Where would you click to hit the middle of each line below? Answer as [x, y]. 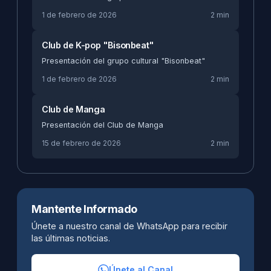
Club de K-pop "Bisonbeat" [98, 45]
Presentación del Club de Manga [103, 125]
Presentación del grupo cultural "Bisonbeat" [123, 61]
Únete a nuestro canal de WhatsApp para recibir [129, 226]
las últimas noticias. [71, 238]
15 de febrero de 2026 [81, 143]
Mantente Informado [84, 209]
